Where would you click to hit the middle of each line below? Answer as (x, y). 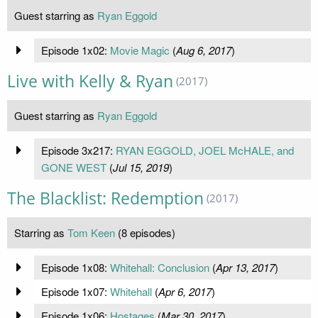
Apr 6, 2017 (185, 291)
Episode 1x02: (75, 50)
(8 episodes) (145, 232)
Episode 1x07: (75, 291)
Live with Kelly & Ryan (90, 81)
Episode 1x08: (75, 267)
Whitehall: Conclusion (159, 267)
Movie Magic (139, 50)
